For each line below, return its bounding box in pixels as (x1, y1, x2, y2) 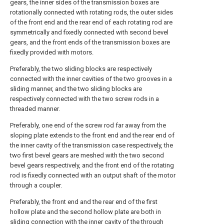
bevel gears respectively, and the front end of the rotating (10, 161, 174, 169)
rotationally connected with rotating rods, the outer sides (10, 8, 173, 16)
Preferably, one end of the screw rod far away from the (10, 121, 166, 129)
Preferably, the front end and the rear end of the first (10, 198, 157, 205)
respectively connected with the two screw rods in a (10, 95, 159, 102)
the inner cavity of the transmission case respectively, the (10, 141, 173, 149)
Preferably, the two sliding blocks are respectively (10, 65, 152, 72)
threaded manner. (10, 105, 60, 112)
